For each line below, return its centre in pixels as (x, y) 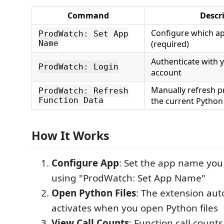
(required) (170, 44)
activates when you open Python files (135, 208)
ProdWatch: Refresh (83, 91)
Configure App (85, 163)
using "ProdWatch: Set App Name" (128, 178)
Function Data (71, 100)
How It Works (70, 135)
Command (88, 15)
